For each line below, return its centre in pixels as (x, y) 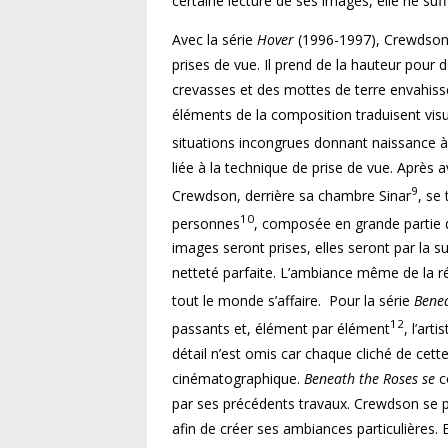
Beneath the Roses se (369, 378)
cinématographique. (238, 378)
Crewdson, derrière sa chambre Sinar (291, 195)
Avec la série (214, 40)
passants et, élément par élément (281, 328)
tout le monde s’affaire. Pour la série (293, 300)
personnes (206, 223)
